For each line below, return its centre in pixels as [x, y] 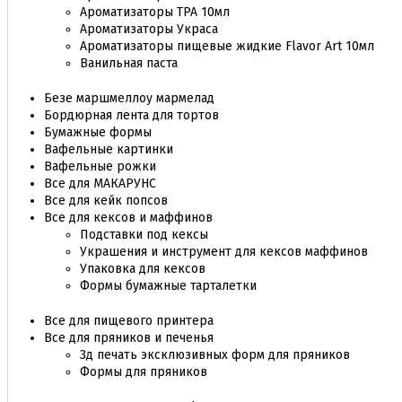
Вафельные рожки [100, 166]
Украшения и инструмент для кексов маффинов [224, 252]
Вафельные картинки [109, 149]
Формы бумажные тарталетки [168, 286]
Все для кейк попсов [106, 201]
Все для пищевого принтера [129, 321]
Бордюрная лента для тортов [131, 115]
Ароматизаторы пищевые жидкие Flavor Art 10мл [227, 46]
